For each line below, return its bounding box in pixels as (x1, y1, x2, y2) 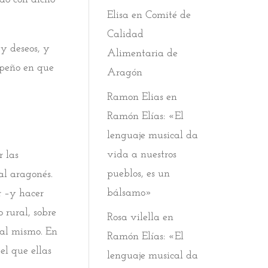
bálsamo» (107, 187, 153, 199)
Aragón (107, 67, 143, 78)
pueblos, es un (107, 168, 170, 179)
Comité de (145, 10, 191, 21)
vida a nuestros (107, 149, 177, 160)
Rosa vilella (107, 212, 160, 223)
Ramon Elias (107, 92, 164, 103)
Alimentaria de (107, 48, 178, 59)
